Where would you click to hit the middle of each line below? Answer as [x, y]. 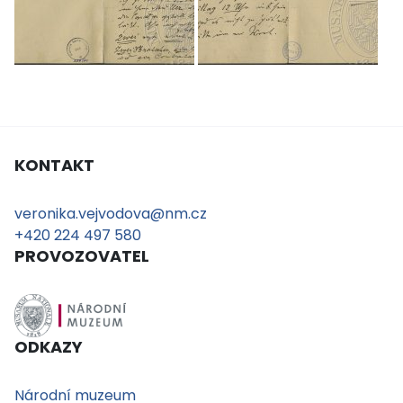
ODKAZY [49, 347]
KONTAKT [54, 165]
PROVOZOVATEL [82, 256]
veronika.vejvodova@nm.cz [111, 214]
